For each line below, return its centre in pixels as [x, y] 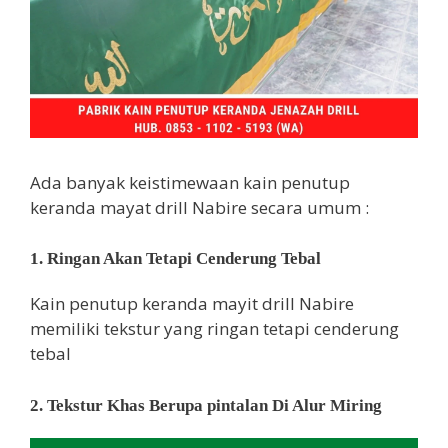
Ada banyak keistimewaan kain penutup [190, 182]
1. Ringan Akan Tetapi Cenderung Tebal [175, 259]
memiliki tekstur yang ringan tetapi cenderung [214, 329]
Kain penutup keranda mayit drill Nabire [192, 304]
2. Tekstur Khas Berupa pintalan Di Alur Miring [206, 405]
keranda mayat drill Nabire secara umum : [199, 207]
